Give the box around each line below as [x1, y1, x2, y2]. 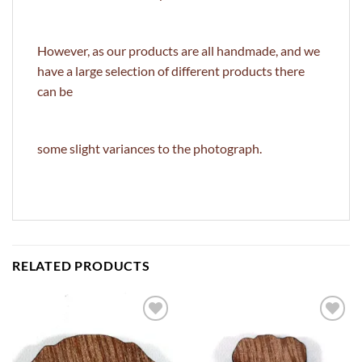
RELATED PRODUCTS [12, 257, 150, 273]
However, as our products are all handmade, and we [37, 43, 320, 59]
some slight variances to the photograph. [37, 141, 262, 157]
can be [37, 83, 73, 99]
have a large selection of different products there [37, 63, 305, 79]
